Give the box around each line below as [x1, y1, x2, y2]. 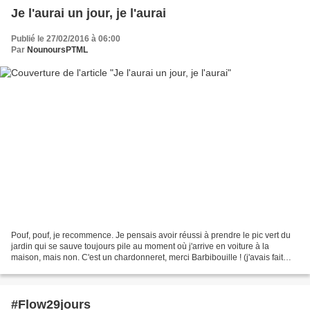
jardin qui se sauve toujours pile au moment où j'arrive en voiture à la [11, 241, 269, 251]
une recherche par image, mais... [11, 263, 134, 273]
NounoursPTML [27, 45, 88, 55]
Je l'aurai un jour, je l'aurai [11, 6, 166, 21]
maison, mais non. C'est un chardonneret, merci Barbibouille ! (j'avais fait [11, 252, 283, 262]
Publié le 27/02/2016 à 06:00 [11, 34, 120, 44]
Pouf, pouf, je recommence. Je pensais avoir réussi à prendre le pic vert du [11, 230, 291, 240]
